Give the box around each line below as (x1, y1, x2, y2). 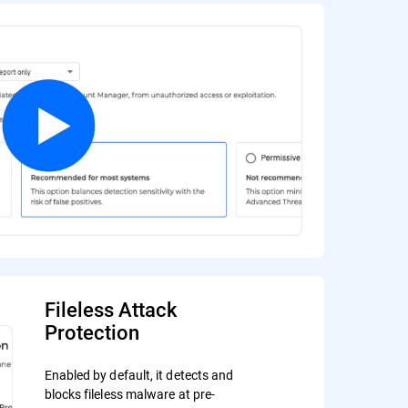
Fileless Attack (44, 296, 177, 323)
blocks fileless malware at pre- (44, 385, 216, 403)
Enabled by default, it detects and (44, 366, 234, 384)
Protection (44, 319, 139, 346)
